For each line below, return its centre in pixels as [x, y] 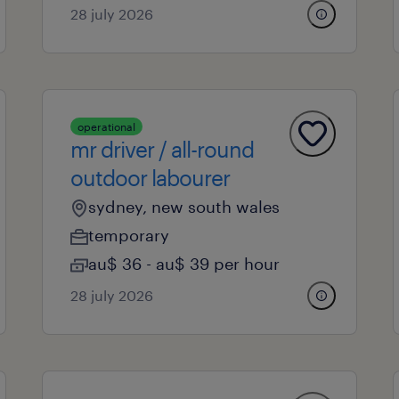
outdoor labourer [150, 178]
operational [106, 126]
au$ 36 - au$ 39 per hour [183, 264]
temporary [128, 235]
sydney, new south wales [183, 207]
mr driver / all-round [162, 149]
